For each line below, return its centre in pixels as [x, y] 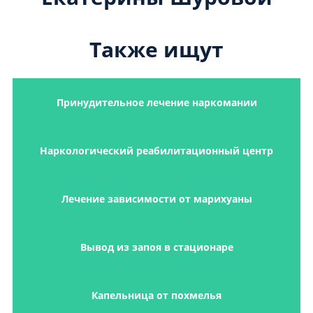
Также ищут [156, 49]
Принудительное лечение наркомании [156, 102]
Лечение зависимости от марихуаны [156, 198]
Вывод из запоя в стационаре [156, 247]
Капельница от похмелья [156, 295]
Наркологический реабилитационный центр [156, 150]
